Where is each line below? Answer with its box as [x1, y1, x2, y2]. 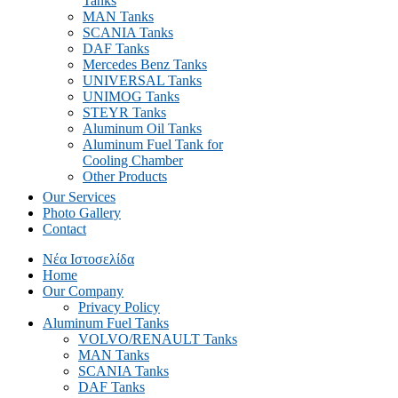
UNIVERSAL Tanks [83, 73, 202, 88]
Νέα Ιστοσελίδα [43, 251, 134, 267]
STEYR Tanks [83, 105, 166, 120]
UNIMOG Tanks [83, 89, 179, 104]
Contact [43, 221, 86, 236]
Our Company [43, 283, 123, 298]
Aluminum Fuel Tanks [43, 315, 169, 330]
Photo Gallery [43, 205, 121, 220]
